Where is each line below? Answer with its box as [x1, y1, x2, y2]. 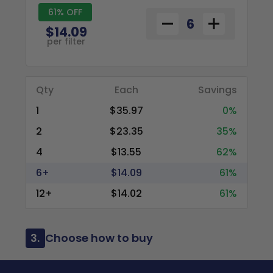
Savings [198, 83, 238, 97]
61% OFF [48, 5, 82, 18]
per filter [47, 35, 85, 48]
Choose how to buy [44, 230, 153, 246]
